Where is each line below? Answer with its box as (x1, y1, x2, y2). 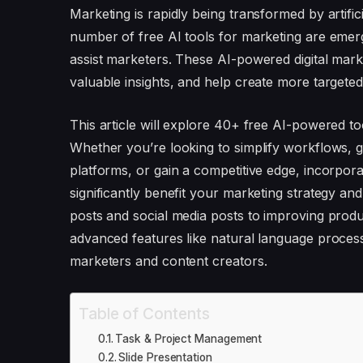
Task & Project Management (115, 331, 263, 345)
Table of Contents (78, 303, 210, 323)
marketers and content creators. (69, 252, 267, 269)
